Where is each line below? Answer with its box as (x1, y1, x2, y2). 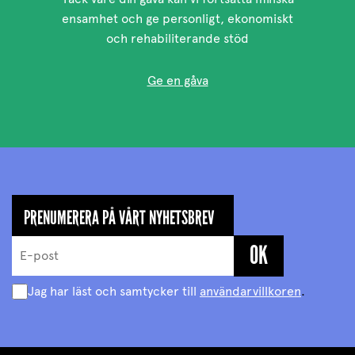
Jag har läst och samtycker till (28, 284, 200, 300)
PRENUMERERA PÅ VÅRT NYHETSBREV (24, 206, 214, 229)
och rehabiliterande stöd (106, 30, 249, 46)
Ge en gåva (147, 72, 208, 88)
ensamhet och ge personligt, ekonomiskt (62, 10, 293, 26)
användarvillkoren (200, 284, 301, 300)
